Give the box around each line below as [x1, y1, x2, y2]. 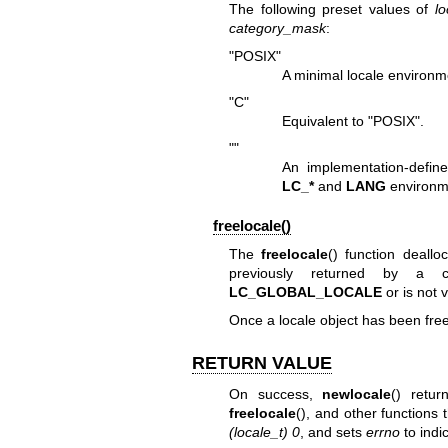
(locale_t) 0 [228, 424, 300, 440]
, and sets [299, 424, 366, 440]
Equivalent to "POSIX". [282, 113, 425, 130]
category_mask [228, 20, 326, 37]
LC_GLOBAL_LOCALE [228, 284, 382, 301]
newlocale [322, 386, 392, 402]
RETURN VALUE [192, 352, 332, 373]
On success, [228, 386, 323, 402]
